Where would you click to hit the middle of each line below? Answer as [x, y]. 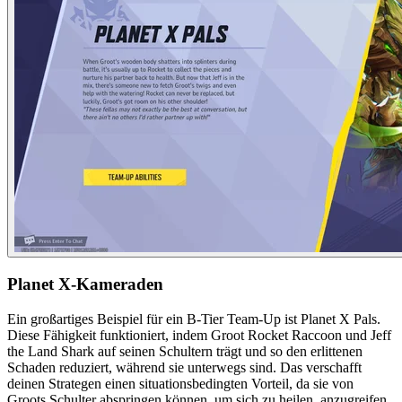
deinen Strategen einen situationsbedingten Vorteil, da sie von [180, 383]
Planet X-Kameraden [85, 284]
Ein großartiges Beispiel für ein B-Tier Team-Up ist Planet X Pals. [194, 319]
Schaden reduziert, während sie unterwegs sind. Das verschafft [184, 367]
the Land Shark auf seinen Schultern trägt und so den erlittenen [185, 351]
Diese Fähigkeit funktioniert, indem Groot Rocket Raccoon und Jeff [199, 335]
